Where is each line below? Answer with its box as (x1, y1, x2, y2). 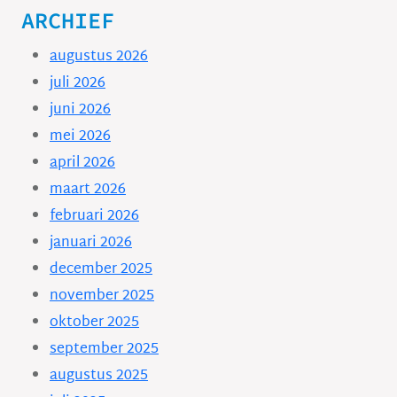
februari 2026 (50, 204, 139, 230)
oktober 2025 (50, 310, 139, 336)
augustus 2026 (50, 44, 148, 70)
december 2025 (50, 257, 152, 283)
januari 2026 (50, 230, 132, 256)
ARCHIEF (21, 6, 114, 35)
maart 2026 (50, 177, 126, 203)
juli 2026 (50, 71, 105, 97)
